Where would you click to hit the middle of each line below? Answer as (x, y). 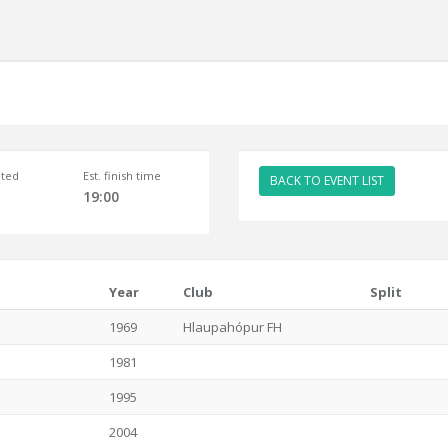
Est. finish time (121, 175)
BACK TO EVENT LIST (327, 180)
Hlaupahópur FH (232, 327)
